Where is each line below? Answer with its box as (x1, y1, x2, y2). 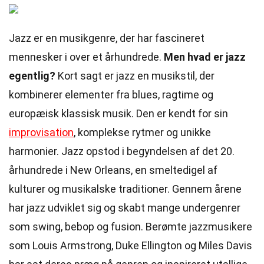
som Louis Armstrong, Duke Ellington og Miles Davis (9, 239, 252, 252)
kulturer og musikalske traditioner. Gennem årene (9, 183, 242, 195)
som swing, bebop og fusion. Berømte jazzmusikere (9, 220, 252, 233)
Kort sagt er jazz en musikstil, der (55, 70, 214, 82)
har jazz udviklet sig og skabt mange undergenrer (9, 202, 240, 214)
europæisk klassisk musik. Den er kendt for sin (9, 107, 228, 120)
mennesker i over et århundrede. (9, 51, 164, 63)
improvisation (9, 126, 74, 138)
